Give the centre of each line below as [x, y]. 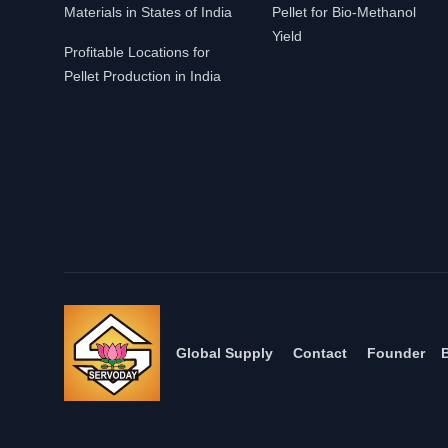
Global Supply [224, 353]
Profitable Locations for [137, 52]
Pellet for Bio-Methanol [344, 12]
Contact [319, 353]
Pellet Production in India [142, 76]
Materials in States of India [148, 12]
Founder [395, 353]
